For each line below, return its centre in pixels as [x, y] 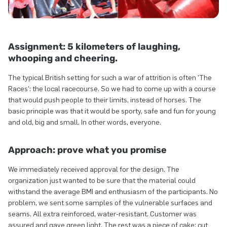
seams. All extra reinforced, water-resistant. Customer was [102, 214]
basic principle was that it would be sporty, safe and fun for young [112, 111]
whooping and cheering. [63, 59]
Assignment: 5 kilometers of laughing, [94, 47]
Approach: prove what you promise [87, 150]
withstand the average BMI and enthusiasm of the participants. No [113, 192]
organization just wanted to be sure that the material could [102, 181]
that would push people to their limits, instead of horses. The [105, 100]
